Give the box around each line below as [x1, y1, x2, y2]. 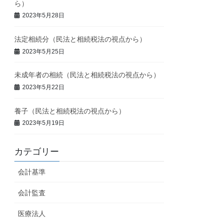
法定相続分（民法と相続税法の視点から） [14, 35, 147, 43]
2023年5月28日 [22, 12, 65, 19]
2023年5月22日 [22, 83, 65, 91]
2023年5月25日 [22, 48, 65, 55]
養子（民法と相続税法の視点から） [14, 107, 126, 115]
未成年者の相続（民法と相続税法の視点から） [14, 71, 161, 79]
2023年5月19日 [22, 119, 65, 127]
